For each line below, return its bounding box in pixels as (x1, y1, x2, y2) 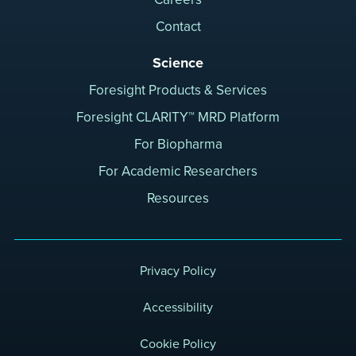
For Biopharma (133, 133, 222, 154)
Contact (155, 16, 201, 37)
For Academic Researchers (99, 161, 257, 181)
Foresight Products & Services (89, 79, 267, 100)
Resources (147, 188, 209, 208)
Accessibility (143, 298, 213, 317)
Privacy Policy (140, 261, 216, 281)
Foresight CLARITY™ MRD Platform (76, 106, 280, 127)
